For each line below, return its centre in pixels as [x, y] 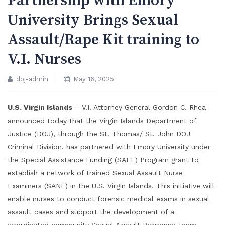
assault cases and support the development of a [91, 212]
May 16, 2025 [94, 79]
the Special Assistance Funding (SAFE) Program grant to [103, 159]
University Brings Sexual [93, 20]
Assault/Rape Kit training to [103, 39]
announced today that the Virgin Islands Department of [102, 120]
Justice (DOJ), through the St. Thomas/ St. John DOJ [99, 133]
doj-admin [32, 79]
